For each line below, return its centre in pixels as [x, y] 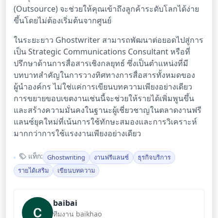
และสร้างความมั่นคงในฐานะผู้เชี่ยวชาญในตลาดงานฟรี [108, 110]
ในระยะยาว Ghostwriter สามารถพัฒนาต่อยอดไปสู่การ [109, 40]
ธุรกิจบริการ [154, 157]
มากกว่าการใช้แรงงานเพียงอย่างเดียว [77, 134]
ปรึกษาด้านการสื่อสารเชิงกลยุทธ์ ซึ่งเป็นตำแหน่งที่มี [101, 64]
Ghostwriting [66, 157]
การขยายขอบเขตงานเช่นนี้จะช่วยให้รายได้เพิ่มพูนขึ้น [104, 99]
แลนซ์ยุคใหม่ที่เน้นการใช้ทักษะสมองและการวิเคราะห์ [105, 122]
